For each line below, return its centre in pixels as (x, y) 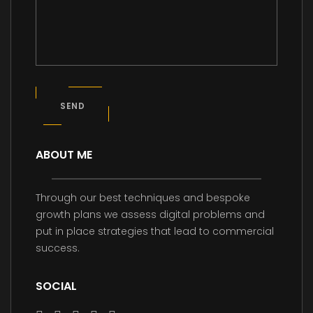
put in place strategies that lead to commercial (155, 232)
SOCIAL (56, 286)
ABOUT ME (64, 155)
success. (58, 248)
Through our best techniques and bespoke (143, 198)
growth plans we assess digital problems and (150, 215)
